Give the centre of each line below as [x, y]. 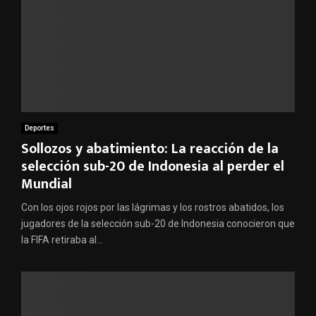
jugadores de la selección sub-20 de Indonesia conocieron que [158, 224]
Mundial [47, 184]
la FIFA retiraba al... [62, 240]
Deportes [39, 128]
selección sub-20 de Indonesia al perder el [153, 167]
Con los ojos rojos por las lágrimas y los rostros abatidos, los [153, 208]
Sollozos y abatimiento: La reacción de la [150, 149]
